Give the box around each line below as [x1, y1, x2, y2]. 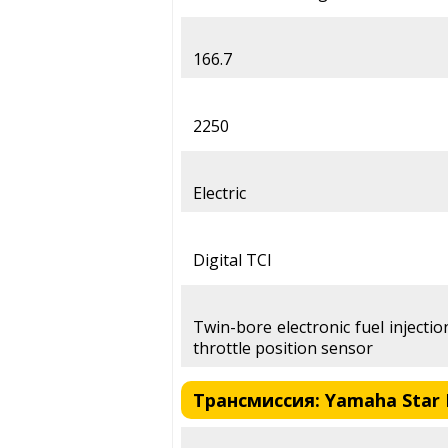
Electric [193, 182, 246, 205]
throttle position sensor [193, 337, 373, 360]
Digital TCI [193, 249, 272, 272]
